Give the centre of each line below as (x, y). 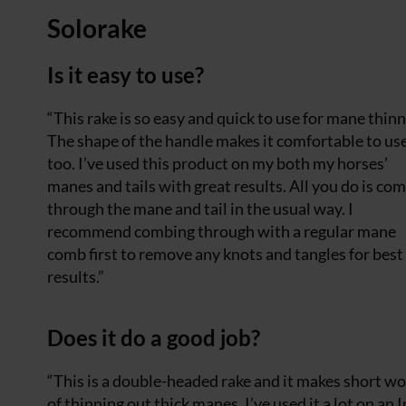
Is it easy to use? (126, 75)
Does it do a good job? (154, 338)
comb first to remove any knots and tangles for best (225, 254)
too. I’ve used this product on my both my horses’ (217, 164)
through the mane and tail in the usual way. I (200, 209)
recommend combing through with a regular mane (222, 232)
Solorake (97, 29)
